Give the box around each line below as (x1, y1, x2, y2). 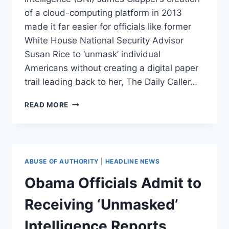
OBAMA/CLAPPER (68, 98, 134, 106)
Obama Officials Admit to (25, 174, 201, 192)
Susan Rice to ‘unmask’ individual (25, 49, 161, 59)
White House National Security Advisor (25, 35, 184, 45)
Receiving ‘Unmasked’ (25, 195, 178, 213)
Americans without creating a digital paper (25, 62, 198, 73)
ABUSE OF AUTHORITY (25, 157, 99, 165)
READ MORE (25, 100, 69, 109)
